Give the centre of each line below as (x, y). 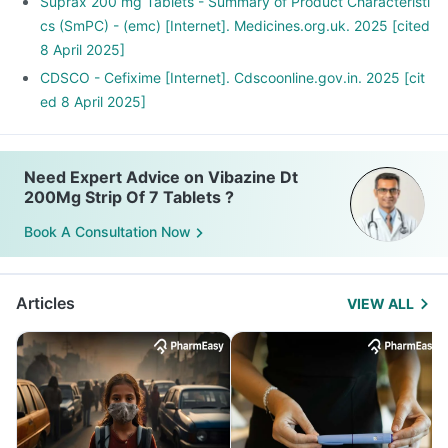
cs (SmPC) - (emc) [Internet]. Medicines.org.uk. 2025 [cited (235, 25)
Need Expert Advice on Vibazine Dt (161, 177)
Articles (45, 303)
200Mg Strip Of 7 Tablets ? (129, 197)
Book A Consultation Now (107, 232)
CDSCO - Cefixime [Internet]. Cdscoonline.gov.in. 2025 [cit (232, 77)
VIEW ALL (380, 303)
